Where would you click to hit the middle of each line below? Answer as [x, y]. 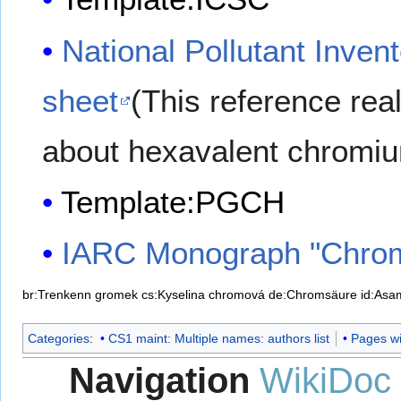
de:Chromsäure [313, 295]
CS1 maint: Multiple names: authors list [218, 339]
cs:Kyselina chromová [203, 295]
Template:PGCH [173, 202]
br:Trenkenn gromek [80, 295]
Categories [59, 339]
